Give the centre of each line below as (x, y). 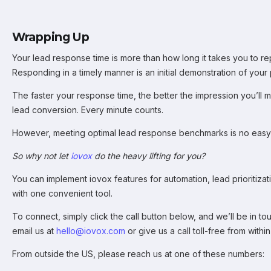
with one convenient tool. (62, 193)
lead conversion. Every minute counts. (88, 110)
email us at (34, 231)
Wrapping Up (51, 37)
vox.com (108, 231)
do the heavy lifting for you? (149, 156)
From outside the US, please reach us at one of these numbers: (138, 254)
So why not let (41, 156)
